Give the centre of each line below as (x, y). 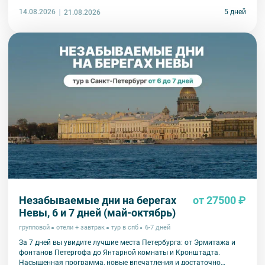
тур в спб (125, 228)
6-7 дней (157, 228)
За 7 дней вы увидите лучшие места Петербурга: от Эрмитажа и (127, 243)
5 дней (235, 12)
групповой (34, 228)
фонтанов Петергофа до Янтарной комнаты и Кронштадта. (119, 253)
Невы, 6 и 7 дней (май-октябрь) (97, 213)
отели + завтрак (80, 228)
